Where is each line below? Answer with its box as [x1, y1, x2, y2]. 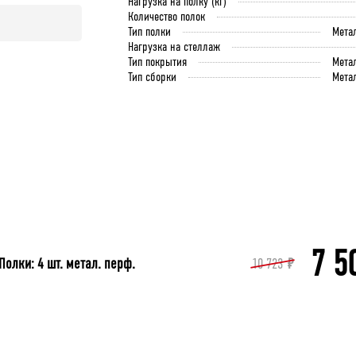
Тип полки [127, 24, 171, 39]
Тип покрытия [127, 54, 187, 69]
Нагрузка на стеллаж [127, 39, 220, 54]
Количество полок [127, 9, 205, 24]
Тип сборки [127, 69, 176, 84]
